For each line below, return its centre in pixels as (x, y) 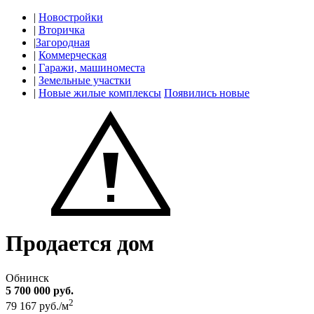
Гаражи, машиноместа (92, 68)
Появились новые (207, 93)
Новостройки (71, 17)
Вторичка (62, 30)
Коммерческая (73, 55)
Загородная (63, 42)
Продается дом (80, 244)
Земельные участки (85, 80)
